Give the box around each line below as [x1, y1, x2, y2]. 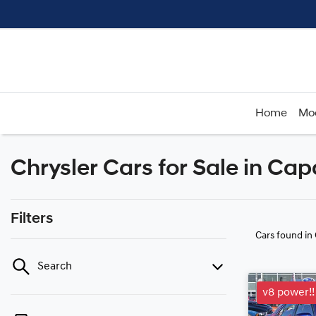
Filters [11, 212, 53, 226]
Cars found [255, 231, 305, 241]
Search [37, 261, 72, 272]
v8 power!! [262, 287, 315, 298]
